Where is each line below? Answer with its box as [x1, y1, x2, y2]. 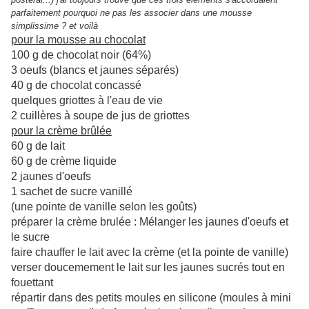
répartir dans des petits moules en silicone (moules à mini [11, 292, 291, 304]
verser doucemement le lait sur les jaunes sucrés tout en [11, 261, 285, 274]
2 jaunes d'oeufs [11, 170, 91, 183]
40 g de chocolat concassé [11, 79, 141, 92]
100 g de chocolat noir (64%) [11, 49, 151, 61]
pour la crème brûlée [11, 125, 112, 137]
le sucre [11, 231, 50, 243]
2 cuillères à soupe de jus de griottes [11, 110, 190, 122]
